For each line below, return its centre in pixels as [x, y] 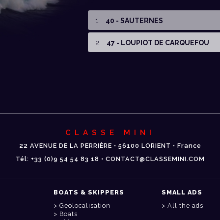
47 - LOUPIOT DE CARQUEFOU [158, 43]
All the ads [185, 206]
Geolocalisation [85, 206]
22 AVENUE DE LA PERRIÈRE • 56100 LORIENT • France [110, 146]
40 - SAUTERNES [134, 21]
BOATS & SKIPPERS [89, 192]
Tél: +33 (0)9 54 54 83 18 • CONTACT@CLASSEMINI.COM [110, 159]
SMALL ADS [182, 192]
